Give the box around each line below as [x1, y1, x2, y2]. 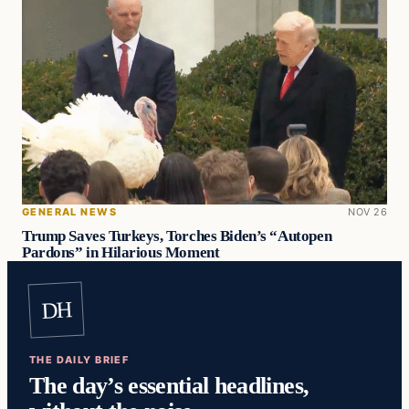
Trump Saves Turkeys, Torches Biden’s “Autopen [22, 226, 332, 245]
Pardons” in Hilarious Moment [22, 243, 220, 261]
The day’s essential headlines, [29, 372, 309, 400]
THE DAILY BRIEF [29, 352, 130, 366]
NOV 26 [348, 204, 387, 218]
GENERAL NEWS [22, 204, 117, 218]
